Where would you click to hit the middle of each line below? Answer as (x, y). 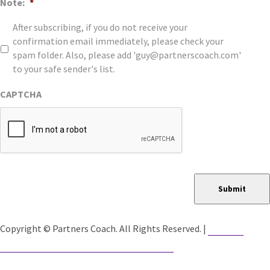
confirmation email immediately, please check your (118, 41)
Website (226, 228)
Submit (232, 189)
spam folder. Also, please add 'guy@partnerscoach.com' (127, 55)
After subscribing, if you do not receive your (100, 27)
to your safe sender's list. (64, 69)
